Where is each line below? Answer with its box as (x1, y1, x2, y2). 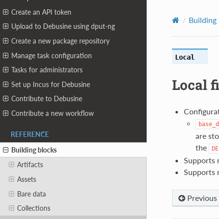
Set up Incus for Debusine (11, 80, 90, 88)
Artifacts (17, 160, 43, 169)
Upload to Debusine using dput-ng (11, 22, 115, 31)
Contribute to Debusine (11, 94, 83, 103)
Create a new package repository (11, 36, 110, 45)
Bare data (17, 189, 46, 198)
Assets (17, 175, 36, 183)
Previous (185, 193, 217, 202)
